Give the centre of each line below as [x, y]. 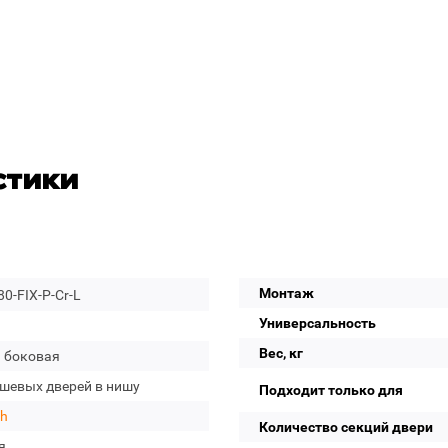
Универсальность [317, 323]
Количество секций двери [346, 427]
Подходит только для [331, 390]
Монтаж [286, 293]
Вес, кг [281, 353]
